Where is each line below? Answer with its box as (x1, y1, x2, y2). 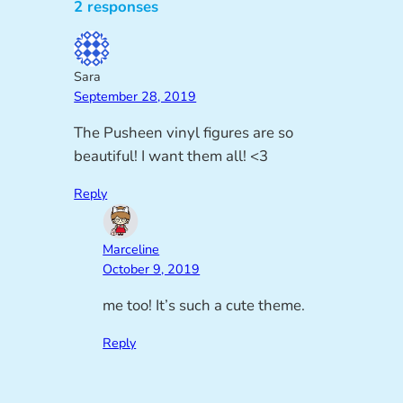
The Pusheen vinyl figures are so (74, 122, 294, 144)
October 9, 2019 (103, 259, 201, 278)
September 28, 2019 (74, 87, 197, 106)
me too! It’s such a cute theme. (103, 294, 306, 316)
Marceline (103, 239, 160, 258)
